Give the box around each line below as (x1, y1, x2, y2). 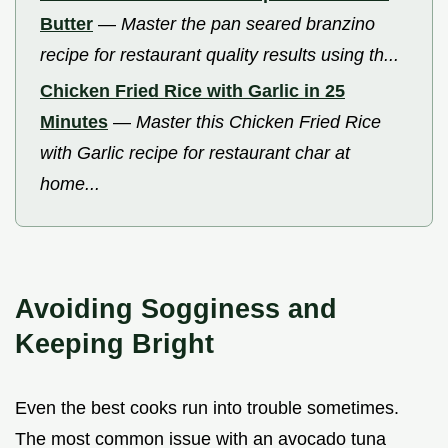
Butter (40, 13, 93, 34)
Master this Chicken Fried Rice (136, 112, 381, 133)
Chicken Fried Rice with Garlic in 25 (40, 81, 345, 102)
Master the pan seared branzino (121, 13, 375, 34)
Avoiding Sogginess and (15, 292, 337, 324)
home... (40, 174, 100, 195)
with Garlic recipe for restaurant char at (40, 143, 350, 164)
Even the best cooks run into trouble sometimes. (15, 397, 399, 418)
